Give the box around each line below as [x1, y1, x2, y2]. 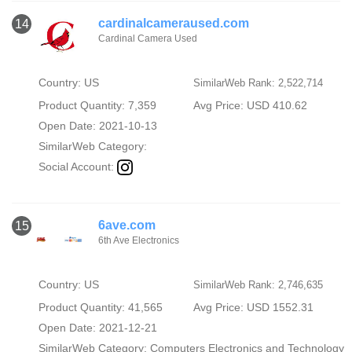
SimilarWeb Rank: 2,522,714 [192, 76, 323, 89]
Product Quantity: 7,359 [38, 98, 156, 112]
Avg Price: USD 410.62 [192, 98, 307, 112]
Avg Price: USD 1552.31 [192, 300, 313, 313]
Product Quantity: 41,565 [38, 300, 163, 313]
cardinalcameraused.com [98, 16, 249, 30]
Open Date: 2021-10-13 [38, 119, 157, 132]
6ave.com [98, 218, 156, 232]
